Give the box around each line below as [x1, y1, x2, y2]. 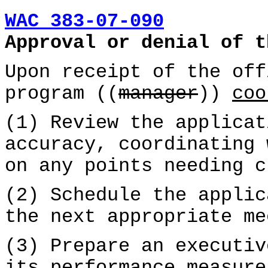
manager [118, 83, 198, 105]
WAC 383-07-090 [5, 11, 164, 32]
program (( [5, 83, 118, 105]
